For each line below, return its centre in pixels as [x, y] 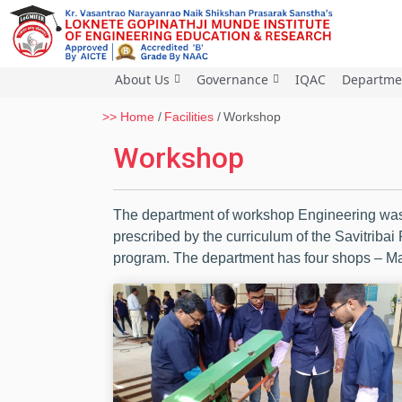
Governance [232, 79]
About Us [142, 79]
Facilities [189, 117]
